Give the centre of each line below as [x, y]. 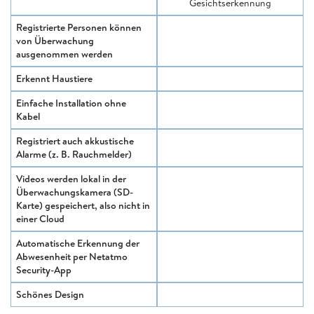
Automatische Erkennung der [78, 243]
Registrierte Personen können [79, 27]
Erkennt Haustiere [54, 78]
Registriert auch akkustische [75, 141]
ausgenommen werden [64, 54]
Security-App [44, 269]
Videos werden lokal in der [71, 178]
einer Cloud [40, 218]
